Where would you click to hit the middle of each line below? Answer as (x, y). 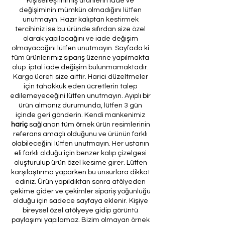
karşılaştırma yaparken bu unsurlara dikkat (80, 172)
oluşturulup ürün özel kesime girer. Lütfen (80, 162)
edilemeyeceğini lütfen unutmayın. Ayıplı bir (80, 96)
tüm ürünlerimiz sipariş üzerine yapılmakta (80, 58)
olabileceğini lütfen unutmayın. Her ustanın (80, 143)
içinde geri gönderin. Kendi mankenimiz (80, 115)
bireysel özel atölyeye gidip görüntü (80, 210)
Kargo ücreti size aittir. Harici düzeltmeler (80, 77)
